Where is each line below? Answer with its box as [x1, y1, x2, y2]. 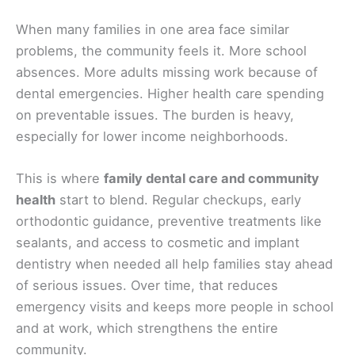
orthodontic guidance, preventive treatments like [16, 213, 322, 230]
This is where [16, 170, 104, 187]
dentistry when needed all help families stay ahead [16, 256, 333, 273]
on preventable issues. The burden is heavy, [16, 107, 294, 124]
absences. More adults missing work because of [16, 64, 318, 81]
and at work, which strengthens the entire [16, 320, 278, 337]
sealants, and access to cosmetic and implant [16, 235, 300, 251]
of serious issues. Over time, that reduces [16, 277, 278, 294]
